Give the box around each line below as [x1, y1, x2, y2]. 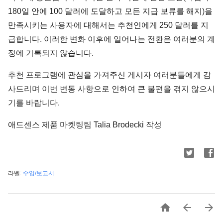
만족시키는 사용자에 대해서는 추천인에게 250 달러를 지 [8, 21, 209, 29]
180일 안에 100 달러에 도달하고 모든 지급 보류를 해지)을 [8, 7, 213, 15]
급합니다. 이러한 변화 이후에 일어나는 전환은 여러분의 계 [8, 35, 215, 43]
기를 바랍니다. [8, 99, 60, 107]
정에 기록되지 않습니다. [8, 49, 94, 57]
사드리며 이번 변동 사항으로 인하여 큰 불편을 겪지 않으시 [8, 85, 215, 93]
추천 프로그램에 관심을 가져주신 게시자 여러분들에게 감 [8, 71, 211, 79]
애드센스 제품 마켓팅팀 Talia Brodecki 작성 [8, 120, 162, 129]
